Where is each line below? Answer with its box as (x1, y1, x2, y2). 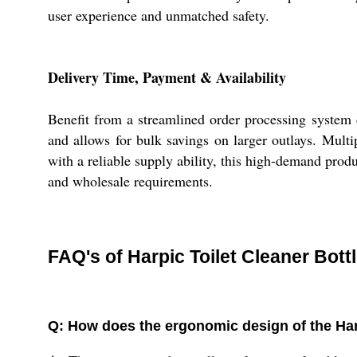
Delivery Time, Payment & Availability (48, 67, 286, 88)
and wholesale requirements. (48, 171, 213, 191)
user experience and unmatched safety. (48, 6, 269, 25)
